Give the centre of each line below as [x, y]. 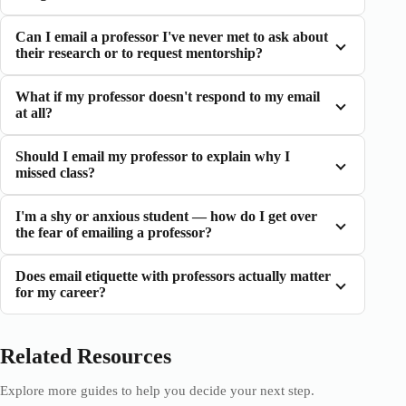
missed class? [55, 173]
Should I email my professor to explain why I [153, 156]
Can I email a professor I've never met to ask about [172, 37]
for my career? [61, 292]
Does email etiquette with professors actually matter [173, 276]
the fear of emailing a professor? [114, 232]
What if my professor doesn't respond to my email [168, 97]
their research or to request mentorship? [139, 53]
